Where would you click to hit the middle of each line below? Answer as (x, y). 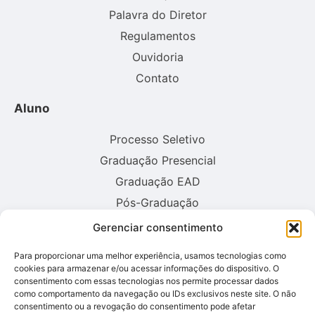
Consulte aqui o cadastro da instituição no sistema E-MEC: (157, 235)
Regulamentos (157, 36)
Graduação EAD (157, 182)
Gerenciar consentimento (157, 227)
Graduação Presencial (157, 161)
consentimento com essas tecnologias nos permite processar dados (146, 281)
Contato (157, 78)
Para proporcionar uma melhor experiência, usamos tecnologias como (150, 256)
